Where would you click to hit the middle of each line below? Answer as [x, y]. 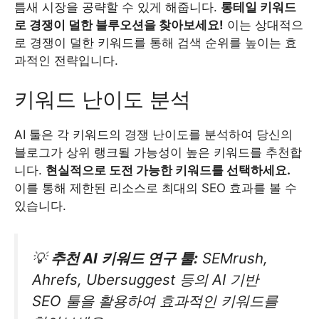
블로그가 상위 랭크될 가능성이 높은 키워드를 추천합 [158, 153]
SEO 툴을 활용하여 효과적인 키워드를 [155, 300]
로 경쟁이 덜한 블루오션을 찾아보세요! [119, 25]
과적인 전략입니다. [66, 60]
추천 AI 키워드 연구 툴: [124, 258]
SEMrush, [233, 258]
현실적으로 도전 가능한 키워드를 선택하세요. [168, 171]
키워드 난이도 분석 [103, 100]
